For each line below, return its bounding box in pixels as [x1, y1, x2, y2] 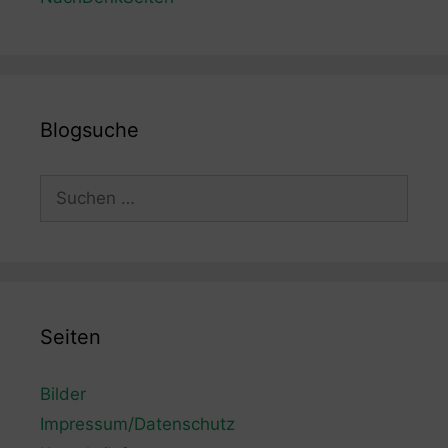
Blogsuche [40, 117, 139, 142]
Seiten [40, 324, 101, 349]
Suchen [39, 175, 99, 196]
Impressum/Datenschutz [40, 413, 235, 434]
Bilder [40, 383, 86, 404]
